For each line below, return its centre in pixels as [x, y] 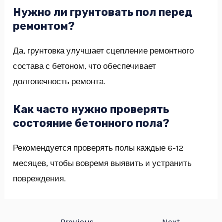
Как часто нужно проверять [91, 110]
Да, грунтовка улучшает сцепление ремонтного [104, 51]
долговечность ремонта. [59, 82]
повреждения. [40, 179]
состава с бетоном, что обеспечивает [85, 66]
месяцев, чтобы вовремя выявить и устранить [103, 163]
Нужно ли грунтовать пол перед [103, 12]
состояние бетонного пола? [91, 123]
